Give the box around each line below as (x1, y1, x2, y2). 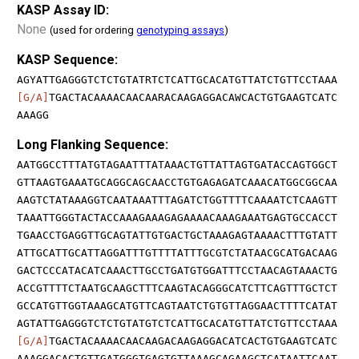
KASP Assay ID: (17, 2, 109, 18)
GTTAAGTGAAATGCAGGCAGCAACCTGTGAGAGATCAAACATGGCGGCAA (17, 175, 337, 188)
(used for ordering (50, 23, 136, 36)
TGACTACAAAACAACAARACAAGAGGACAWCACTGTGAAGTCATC (49, 91, 337, 103)
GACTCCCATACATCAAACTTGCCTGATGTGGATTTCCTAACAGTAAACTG (17, 264, 337, 276)
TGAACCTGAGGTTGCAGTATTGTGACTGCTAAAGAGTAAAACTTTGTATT (17, 228, 337, 241)
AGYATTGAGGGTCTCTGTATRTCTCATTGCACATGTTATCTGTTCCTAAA (17, 73, 337, 86)
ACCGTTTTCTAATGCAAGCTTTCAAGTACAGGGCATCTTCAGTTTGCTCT (17, 281, 337, 294)
